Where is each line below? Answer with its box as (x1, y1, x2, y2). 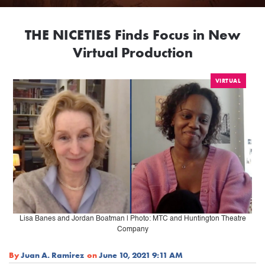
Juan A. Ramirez (21, 249, 84, 260)
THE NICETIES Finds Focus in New (24, 25, 241, 44)
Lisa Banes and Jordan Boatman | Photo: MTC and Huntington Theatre (19, 215, 246, 222)
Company (117, 225, 148, 233)
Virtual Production (72, 43, 193, 62)
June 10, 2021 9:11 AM (99, 249, 183, 260)
